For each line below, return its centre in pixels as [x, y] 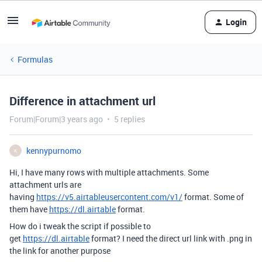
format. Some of [213, 197]
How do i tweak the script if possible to [80, 226]
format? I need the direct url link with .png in [171, 238]
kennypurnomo [54, 151]
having [23, 197]
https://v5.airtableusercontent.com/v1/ [109, 197]
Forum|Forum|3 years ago [56, 119]
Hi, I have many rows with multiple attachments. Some [109, 172]
